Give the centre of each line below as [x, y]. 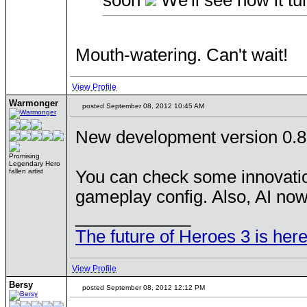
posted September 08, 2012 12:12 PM [143, 287]
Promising [24, 156]
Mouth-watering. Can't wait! [182, 54]
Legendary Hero [35, 163]
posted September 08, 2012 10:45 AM [142, 106]
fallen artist [26, 171]
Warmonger [34, 103]
